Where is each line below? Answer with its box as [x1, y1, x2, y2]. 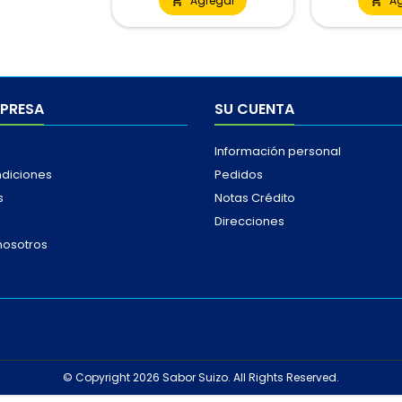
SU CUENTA [214, 99, 294, 120]
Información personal [214, 143, 341, 161]
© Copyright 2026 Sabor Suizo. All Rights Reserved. [63, 370, 339, 386]
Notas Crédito [214, 189, 295, 207]
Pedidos [214, 166, 263, 184]
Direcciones [214, 213, 284, 231]
